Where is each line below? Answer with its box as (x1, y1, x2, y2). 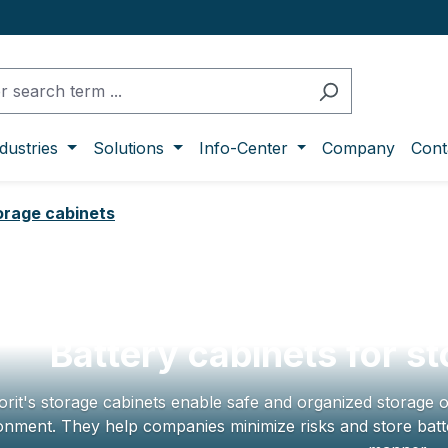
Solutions (93, 137, 164, 158)
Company (322, 137, 396, 158)
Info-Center (198, 137, 288, 158)
